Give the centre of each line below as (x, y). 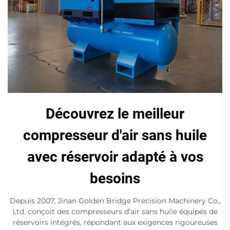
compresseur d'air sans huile (115, 136)
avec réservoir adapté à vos (115, 157)
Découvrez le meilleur (115, 114)
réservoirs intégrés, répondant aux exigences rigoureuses (115, 223)
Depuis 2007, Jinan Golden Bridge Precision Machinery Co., (115, 201)
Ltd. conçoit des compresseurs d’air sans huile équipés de (115, 212)
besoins (115, 179)
